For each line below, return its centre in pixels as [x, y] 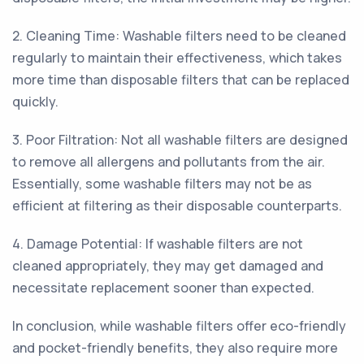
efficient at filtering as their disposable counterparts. [177, 206]
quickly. [35, 102]
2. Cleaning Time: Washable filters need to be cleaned [179, 36]
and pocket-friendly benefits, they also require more [175, 348]
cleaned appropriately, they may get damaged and [168, 266]
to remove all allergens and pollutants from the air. [169, 162]
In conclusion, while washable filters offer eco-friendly [179, 326]
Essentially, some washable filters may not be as [162, 184]
